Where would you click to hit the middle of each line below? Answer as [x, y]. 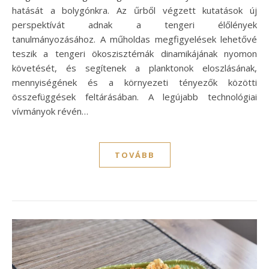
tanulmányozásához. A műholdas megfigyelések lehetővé [134, 39]
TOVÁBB [134, 155]
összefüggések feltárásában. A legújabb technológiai [134, 96]
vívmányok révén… [50, 111]
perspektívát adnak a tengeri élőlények [134, 24]
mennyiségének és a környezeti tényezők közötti [134, 82]
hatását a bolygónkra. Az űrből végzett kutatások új [134, 10]
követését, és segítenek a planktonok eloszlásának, [134, 68]
